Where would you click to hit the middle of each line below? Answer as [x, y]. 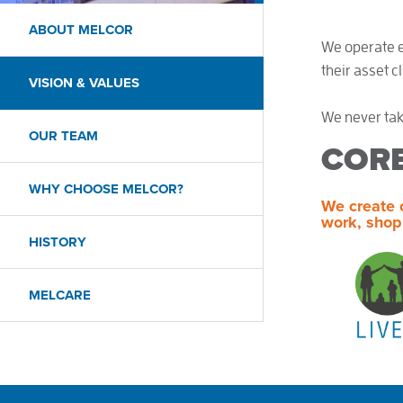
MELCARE [60, 295]
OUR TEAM [63, 136]
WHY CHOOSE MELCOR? [106, 189]
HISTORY [58, 242]
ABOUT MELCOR [81, 30]
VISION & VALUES [84, 83]
